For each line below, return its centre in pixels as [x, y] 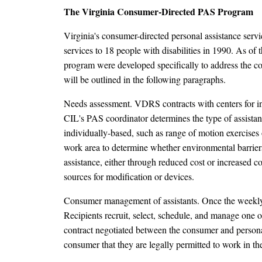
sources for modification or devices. [129, 177]
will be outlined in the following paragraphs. [145, 80]
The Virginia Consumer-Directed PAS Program [158, 12]
